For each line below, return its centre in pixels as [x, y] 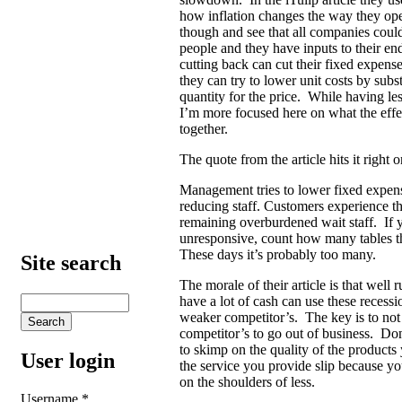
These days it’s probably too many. [278, 255]
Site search [71, 262]
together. [204, 129]
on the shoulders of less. [247, 382]
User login [68, 360]
